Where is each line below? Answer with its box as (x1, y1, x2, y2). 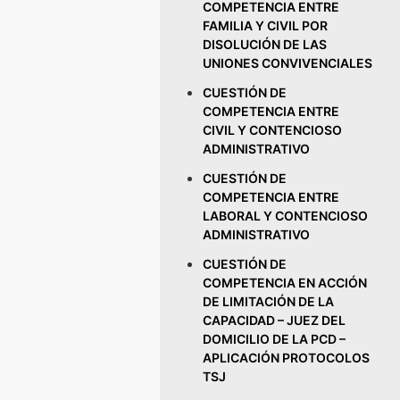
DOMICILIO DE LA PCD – (203, 331, 346, 346)
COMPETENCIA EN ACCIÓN (203, 275, 368, 290)
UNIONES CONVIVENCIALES (203, 55, 373, 71)
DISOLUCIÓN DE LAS (203, 37, 328, 52)
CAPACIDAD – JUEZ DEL (203, 312, 346, 328)
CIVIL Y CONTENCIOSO (203, 122, 343, 137)
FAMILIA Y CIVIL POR (203, 18, 329, 33)
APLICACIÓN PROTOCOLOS (203, 350, 371, 365)
